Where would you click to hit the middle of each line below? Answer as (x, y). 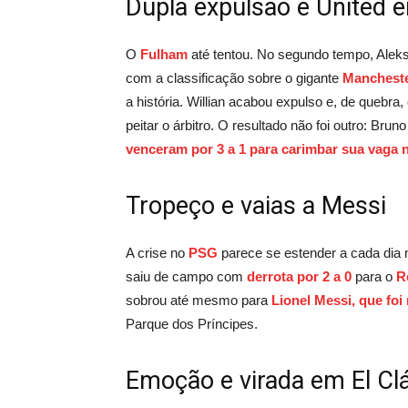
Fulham (164, 54)
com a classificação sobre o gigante (234, 77)
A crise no (157, 252)
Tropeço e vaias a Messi (256, 205)
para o (374, 276)
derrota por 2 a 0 (299, 276)
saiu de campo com (186, 276)
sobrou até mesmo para (199, 300)
